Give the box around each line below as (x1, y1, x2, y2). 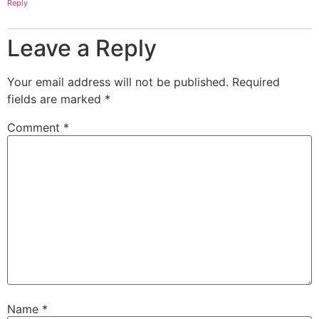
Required (232, 75, 280, 90)
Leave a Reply (7, 34, 157, 63)
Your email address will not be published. (7, 75, 229, 90)
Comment (7, 120, 63, 135)
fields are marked (7, 92, 105, 107)
